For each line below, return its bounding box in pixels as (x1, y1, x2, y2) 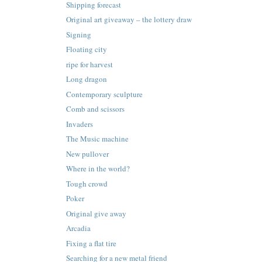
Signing (66, 29, 92, 40)
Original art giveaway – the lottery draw (66, 14, 192, 25)
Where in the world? (66, 163, 130, 174)
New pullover (66, 148, 109, 159)
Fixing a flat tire (66, 237, 117, 249)
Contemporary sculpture (66, 88, 143, 99)
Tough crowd (66, 178, 108, 189)
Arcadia (66, 223, 91, 234)
